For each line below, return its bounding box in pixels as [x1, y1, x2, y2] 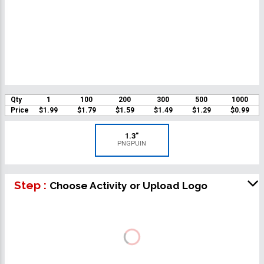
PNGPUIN [117, 139, 147, 147]
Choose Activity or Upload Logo [49, 179, 207, 192]
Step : [14, 178, 49, 192]
